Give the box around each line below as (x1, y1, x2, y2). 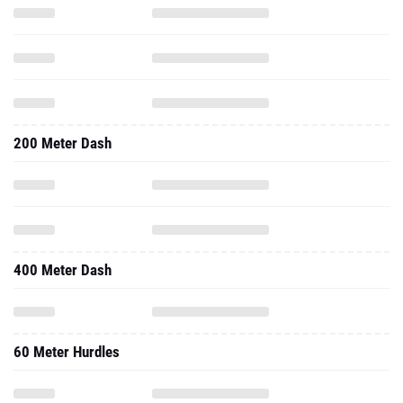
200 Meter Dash (13, 134, 112, 152)
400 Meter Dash (13, 261, 112, 279)
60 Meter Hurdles (13, 343, 120, 361)
